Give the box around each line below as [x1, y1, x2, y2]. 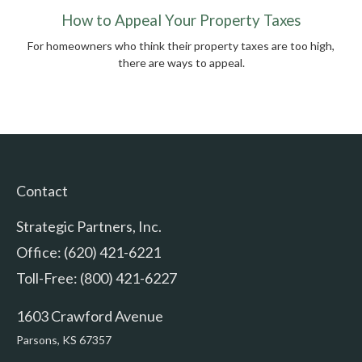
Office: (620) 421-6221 [16, 242, 161, 261]
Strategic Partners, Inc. [16, 217, 162, 235]
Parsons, [16, 332, 60, 347]
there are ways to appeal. [117, 55, 245, 69]
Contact [16, 181, 68, 200]
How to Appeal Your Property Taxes [61, 11, 301, 29]
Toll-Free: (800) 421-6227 [16, 268, 177, 287]
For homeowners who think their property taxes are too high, [27, 38, 335, 53]
